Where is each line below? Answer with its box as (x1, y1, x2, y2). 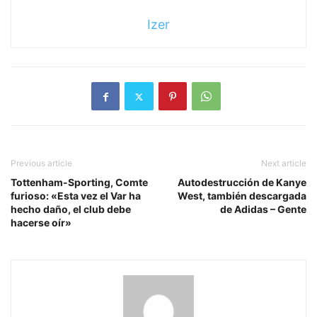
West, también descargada (178, 190, 306, 202)
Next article (261, 158, 306, 169)
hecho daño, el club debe (11, 203, 131, 216)
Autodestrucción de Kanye (178, 176, 306, 189)
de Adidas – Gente (220, 203, 306, 216)
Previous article (11, 158, 72, 169)
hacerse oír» (11, 217, 71, 229)
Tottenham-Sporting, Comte (11, 176, 148, 189)
